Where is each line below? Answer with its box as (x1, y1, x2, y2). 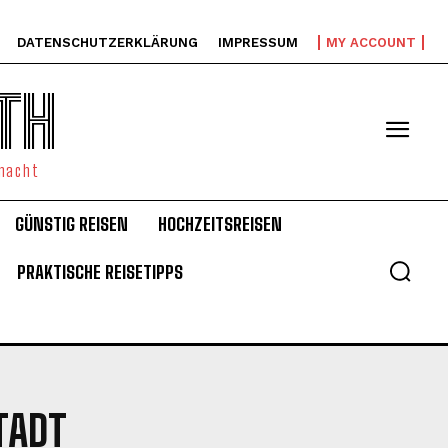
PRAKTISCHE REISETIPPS (17, 261, 183, 283)
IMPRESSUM (218, 35, 298, 50)
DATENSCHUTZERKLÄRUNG (17, 35, 198, 50)
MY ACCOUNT (326, 35, 416, 50)
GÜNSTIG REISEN (15, 213, 128, 235)
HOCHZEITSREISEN (158, 213, 282, 235)
